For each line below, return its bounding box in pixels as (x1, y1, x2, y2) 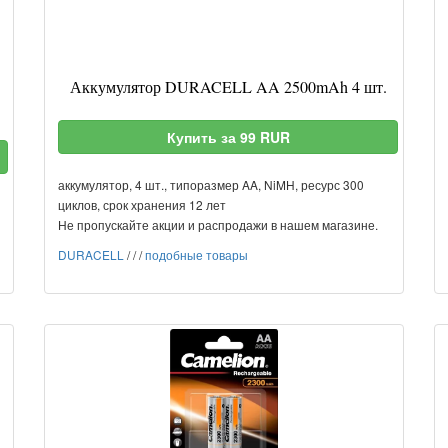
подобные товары (145, 246, 248, 263)
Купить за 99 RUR (166, 127, 290, 147)
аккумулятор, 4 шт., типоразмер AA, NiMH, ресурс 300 (58, 176, 364, 193)
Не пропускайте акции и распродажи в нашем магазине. (58, 216, 378, 233)
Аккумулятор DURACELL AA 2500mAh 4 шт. (69, 76, 387, 97)
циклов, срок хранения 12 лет (58, 196, 226, 213)
